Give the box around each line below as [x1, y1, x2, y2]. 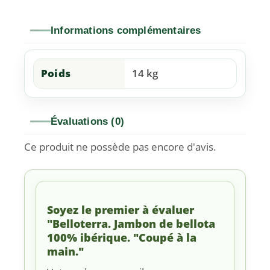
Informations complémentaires [51, 24, 201, 36]
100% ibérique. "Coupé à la [47, 230, 196, 245]
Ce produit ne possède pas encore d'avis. [24, 140, 216, 154]
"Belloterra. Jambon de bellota [47, 216, 215, 231]
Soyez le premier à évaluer [47, 202, 194, 218]
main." [47, 244, 84, 259]
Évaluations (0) [51, 116, 124, 128]
